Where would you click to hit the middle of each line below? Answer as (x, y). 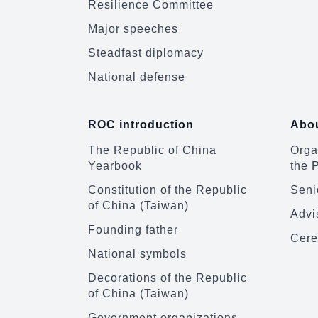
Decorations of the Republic (168, 278)
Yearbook (115, 166)
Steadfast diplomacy (146, 53)
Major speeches (133, 29)
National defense (137, 77)
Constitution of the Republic (168, 190)
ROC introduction (141, 125)
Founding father (133, 230)
